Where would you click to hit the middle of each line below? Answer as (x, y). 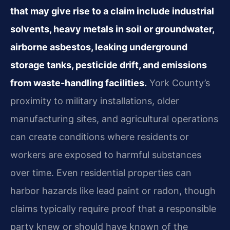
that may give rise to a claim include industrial (112, 11)
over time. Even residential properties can (101, 172)
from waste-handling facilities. (79, 83)
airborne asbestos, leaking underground (99, 47)
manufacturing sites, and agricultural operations (114, 119)
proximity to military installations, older (95, 101)
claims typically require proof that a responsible (113, 208)
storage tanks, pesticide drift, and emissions (109, 65)
